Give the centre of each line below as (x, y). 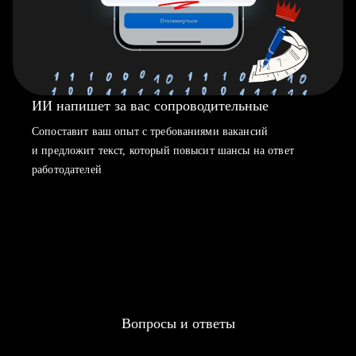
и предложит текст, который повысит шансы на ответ (163, 151)
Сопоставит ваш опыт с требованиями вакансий (150, 132)
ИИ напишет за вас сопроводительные (150, 106)
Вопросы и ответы (178, 323)
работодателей (67, 170)
